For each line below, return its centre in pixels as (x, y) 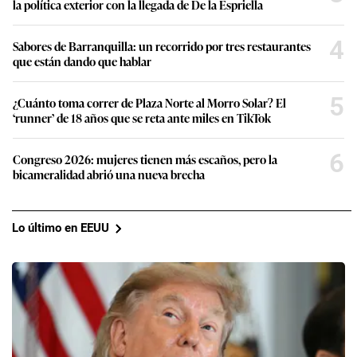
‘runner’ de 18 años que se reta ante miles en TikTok (142, 117)
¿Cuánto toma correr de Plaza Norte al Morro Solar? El (149, 102)
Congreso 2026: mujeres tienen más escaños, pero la (145, 159)
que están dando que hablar (82, 61)
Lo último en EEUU (61, 228)
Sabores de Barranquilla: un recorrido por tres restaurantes (162, 45)
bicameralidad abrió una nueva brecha (109, 174)
